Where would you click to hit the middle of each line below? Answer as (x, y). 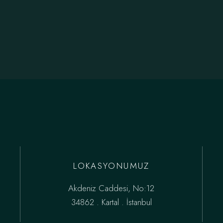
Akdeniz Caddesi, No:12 (111, 188)
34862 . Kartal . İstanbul (111, 202)
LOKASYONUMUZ (111, 166)
